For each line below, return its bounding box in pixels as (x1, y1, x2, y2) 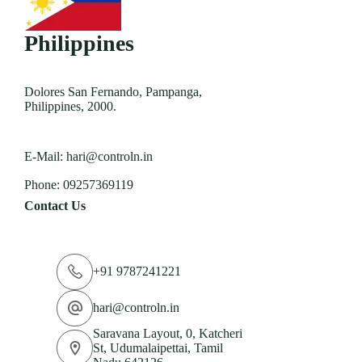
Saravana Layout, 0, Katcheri (93, 326, 243, 340)
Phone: (24, 177, 64, 192)
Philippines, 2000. (24, 99, 117, 113)
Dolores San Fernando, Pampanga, (24, 84, 203, 99)
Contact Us (24, 198, 86, 213)
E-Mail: (24, 149, 67, 163)
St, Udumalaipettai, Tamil (93, 340, 224, 355)
